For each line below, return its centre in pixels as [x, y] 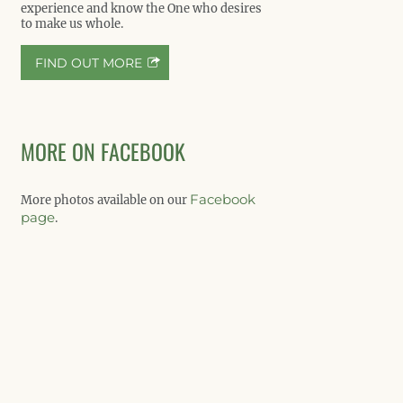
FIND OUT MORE [89, 63]
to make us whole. [72, 24]
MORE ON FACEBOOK [103, 151]
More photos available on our [105, 200]
